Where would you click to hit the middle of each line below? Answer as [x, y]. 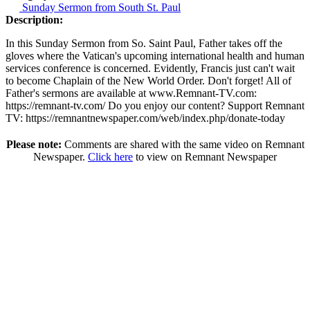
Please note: [34, 145]
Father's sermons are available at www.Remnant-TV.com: [131, 93]
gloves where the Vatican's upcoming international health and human [155, 56]
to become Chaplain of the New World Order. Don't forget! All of [148, 81]
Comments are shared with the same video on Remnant [183, 145]
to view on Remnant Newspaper [205, 157]
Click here [110, 157]
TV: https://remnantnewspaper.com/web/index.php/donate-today [145, 118]
